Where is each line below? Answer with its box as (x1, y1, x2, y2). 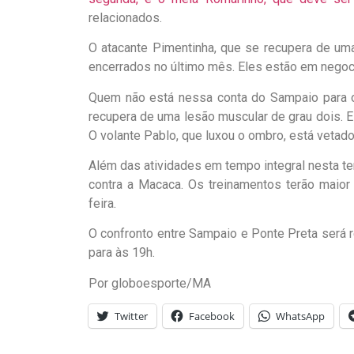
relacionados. (88, 9, 162, 25)
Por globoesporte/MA (88, 275, 211, 291)
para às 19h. (88, 245, 155, 261)
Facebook (189, 309, 235, 324)
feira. (88, 195, 116, 211)
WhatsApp (276, 309, 325, 324)
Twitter (115, 309, 148, 324)
